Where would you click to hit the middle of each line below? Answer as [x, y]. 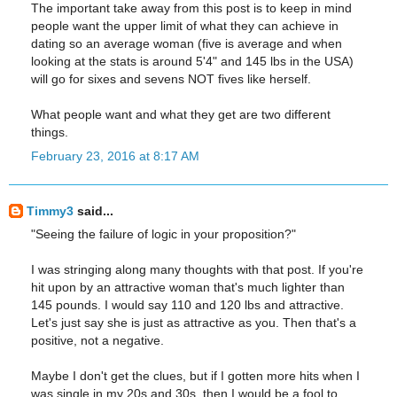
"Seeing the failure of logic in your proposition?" [163, 234]
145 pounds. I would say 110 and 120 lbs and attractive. [187, 304]
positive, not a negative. [97, 340]
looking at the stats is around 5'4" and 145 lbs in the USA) [192, 62]
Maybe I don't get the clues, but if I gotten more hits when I [195, 375]
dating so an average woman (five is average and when [187, 44]
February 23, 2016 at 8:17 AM [115, 156]
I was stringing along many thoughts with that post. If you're [197, 269]
